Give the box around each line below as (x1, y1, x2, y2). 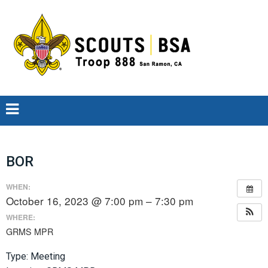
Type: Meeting (6, 251, 65, 262)
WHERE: (6, 212, 35, 223)
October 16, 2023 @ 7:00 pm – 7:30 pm (6, 193, 193, 208)
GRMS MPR (6, 226, 53, 237)
